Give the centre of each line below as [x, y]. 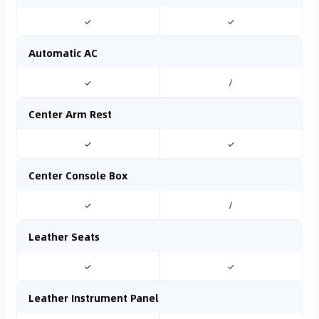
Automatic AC [63, 53]
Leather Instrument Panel [94, 298]
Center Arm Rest [70, 114]
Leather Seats [64, 236]
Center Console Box [78, 175]
